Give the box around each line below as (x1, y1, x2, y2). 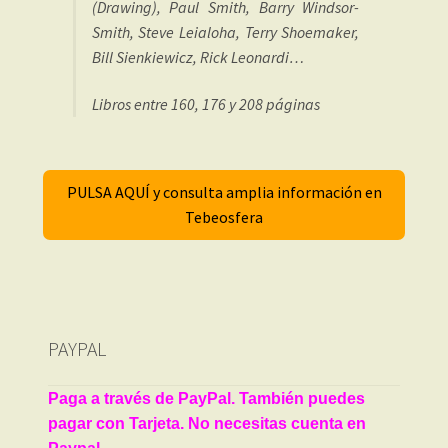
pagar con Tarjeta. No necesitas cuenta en (47, 414, 366, 432)
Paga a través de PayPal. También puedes (47, 389, 365, 407)
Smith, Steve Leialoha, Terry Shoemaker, (91, 21, 360, 42)
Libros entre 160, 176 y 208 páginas (91, 94, 320, 115)
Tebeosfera (185, 207, 263, 228)
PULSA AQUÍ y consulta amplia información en (66, 182, 382, 203)
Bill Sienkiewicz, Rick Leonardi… (91, 46, 304, 67)
